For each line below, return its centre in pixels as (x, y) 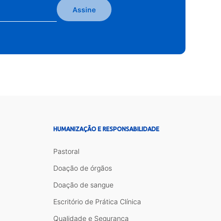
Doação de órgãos (83, 168)
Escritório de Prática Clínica (97, 201)
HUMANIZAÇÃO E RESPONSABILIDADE (107, 129)
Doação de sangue (84, 184)
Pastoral (67, 151)
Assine (84, 9)
